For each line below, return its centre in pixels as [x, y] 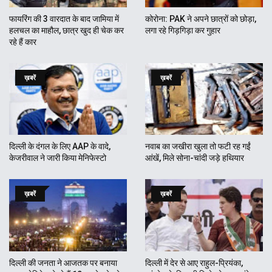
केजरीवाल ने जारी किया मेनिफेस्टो [58, 158]
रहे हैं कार [23, 42]
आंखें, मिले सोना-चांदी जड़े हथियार [195, 158]
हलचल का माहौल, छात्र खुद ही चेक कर [66, 31]
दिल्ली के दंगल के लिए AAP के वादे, [60, 147]
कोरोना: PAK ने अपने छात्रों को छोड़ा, [201, 19]
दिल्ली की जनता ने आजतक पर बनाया [63, 263]
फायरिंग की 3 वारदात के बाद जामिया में [64, 19]
